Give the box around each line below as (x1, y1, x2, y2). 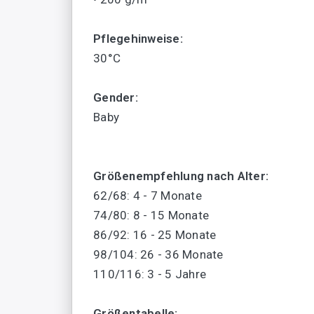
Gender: (93, 90, 138, 105)
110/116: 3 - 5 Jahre (93, 267, 206, 282)
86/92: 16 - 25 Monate (93, 228, 217, 243)
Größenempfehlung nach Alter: (93, 169, 268, 184)
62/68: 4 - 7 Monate (93, 189, 202, 203)
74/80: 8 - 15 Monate (93, 208, 209, 223)
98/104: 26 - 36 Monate (93, 247, 224, 262)
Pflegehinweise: (93, 32, 183, 46)
